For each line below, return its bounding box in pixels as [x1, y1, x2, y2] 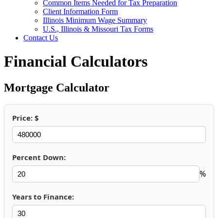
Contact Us [23, 34, 58, 42]
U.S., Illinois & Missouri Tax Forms [43, 25, 153, 33]
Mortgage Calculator [4, 81, 109, 94]
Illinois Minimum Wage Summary [43, 16, 147, 24]
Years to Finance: [12, 191, 74, 201]
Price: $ [12, 112, 39, 123]
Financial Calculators [4, 53, 147, 71]
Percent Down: [12, 152, 66, 162]
